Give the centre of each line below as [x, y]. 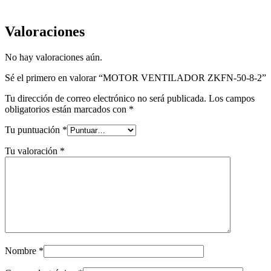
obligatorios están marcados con [67, 109]
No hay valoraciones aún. [54, 57]
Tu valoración [32, 151]
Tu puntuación [34, 130]
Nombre [22, 251]
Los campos [232, 98]
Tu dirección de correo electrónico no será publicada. [106, 98]
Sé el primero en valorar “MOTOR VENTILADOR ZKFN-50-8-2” [135, 78]
